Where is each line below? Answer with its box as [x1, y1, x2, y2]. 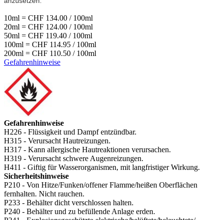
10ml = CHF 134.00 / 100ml [4, 13, 93, 22]
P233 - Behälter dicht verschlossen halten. [4, 198, 137, 207]
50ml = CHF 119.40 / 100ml [4, 31, 92, 40]
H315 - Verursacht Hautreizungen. [4, 136, 112, 145]
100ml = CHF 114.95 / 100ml [4, 40, 96, 49]
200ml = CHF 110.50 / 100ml [4, 49, 96, 57]
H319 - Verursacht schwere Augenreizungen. [4, 154, 143, 163]
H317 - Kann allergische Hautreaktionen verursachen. [4, 145, 173, 154]
